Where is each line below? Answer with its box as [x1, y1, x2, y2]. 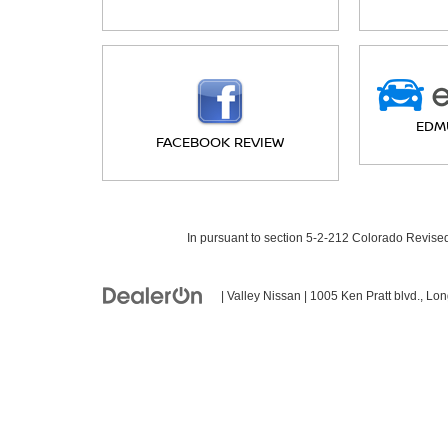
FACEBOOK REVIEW [156, 132, 285, 151]
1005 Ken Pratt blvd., [307, 289, 423, 303]
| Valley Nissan [218, 289, 301, 303]
